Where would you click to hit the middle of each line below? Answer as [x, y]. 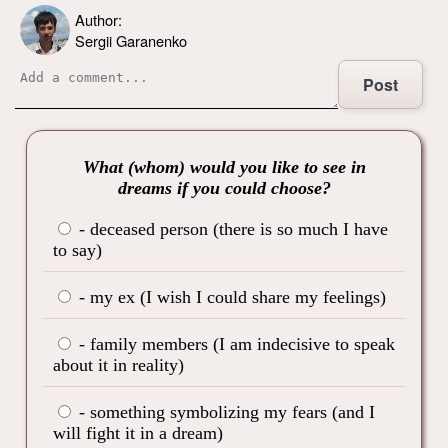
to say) [77, 249]
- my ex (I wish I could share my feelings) [230, 296]
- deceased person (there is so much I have [231, 228]
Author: [98, 19]
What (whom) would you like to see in [224, 166]
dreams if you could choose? [224, 187]
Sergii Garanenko [131, 40]
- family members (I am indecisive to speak [234, 343]
